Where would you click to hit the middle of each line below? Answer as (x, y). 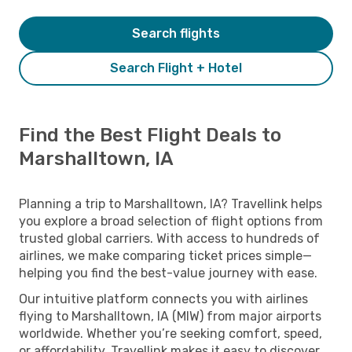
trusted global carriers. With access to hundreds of (169, 238)
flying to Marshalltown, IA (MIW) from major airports (170, 316)
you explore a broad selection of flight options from (171, 221)
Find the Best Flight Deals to (150, 135)
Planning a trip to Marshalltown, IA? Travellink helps (170, 203)
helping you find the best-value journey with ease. (168, 273)
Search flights (176, 33)
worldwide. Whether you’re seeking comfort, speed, (170, 333)
